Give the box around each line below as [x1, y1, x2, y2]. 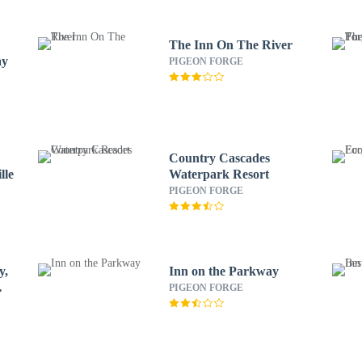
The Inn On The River [168, 38, 293, 52]
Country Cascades [168, 151, 270, 165]
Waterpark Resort [168, 167, 269, 181]
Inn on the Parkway [168, 264, 279, 278]
